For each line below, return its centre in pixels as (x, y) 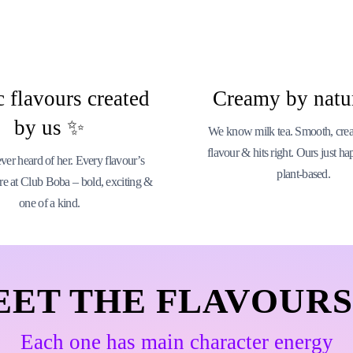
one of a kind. (50, 203)
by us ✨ (50, 128)
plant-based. (304, 174)
